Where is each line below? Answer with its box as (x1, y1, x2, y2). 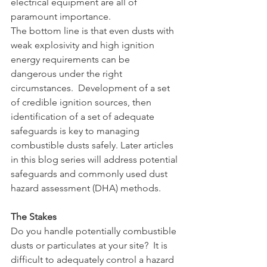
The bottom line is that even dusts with (11, 24, 176, 36)
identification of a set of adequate (11, 110, 157, 122)
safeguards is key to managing (11, 125, 142, 136)
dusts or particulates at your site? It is (11, 239, 170, 251)
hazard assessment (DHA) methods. (11, 182, 161, 194)
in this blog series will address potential (11, 153, 180, 165)
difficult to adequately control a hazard (11, 253, 176, 265)
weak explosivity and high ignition (11, 39, 157, 51)
